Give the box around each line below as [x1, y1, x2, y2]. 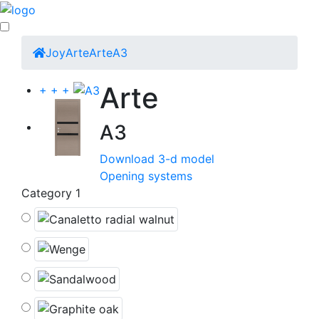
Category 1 [21, 185, 80, 200]
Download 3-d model [100, 151, 214, 166]
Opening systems [100, 168, 192, 183]
